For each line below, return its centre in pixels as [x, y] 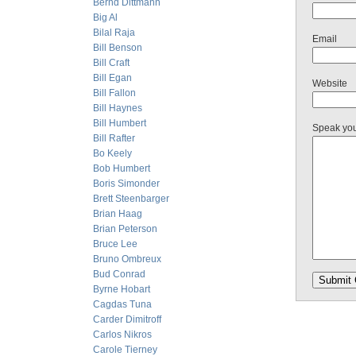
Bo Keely [112, 153]
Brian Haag [118, 214]
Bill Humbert [120, 123]
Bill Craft [111, 63]
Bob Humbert [122, 168]
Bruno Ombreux [127, 259]
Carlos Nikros [122, 335]
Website [330, 83]
